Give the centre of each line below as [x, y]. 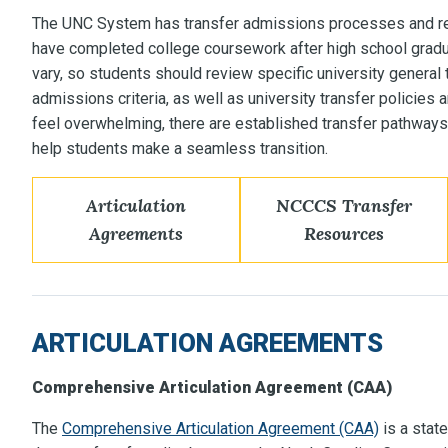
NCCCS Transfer [344, 206]
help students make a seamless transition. [180, 148]
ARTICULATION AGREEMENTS [207, 343]
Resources [344, 234]
